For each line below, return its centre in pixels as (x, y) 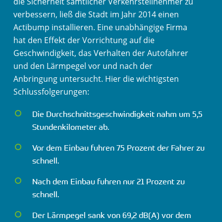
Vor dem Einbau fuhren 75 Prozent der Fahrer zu (118, 148)
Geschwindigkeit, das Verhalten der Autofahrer (101, 53)
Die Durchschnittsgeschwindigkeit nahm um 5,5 (117, 114)
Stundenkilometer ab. (70, 127)
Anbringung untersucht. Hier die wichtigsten (96, 79)
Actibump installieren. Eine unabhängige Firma (100, 27)
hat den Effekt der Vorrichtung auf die (84, 40)
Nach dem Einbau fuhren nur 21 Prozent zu (108, 182)
